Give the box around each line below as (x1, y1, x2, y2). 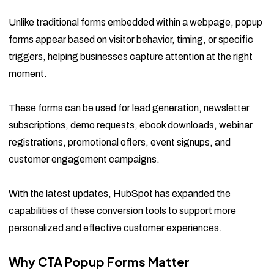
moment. (9, 68, 47, 80)
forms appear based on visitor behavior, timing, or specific (9, 34, 253, 45)
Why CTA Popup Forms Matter (9, 254, 190, 270)
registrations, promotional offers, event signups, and (9, 137, 231, 148)
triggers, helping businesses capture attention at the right (9, 51, 253, 62)
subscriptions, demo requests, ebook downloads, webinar (9, 120, 253, 131)
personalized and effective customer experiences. (9, 223, 222, 234)
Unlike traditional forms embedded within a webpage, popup (9, 17, 262, 28)
